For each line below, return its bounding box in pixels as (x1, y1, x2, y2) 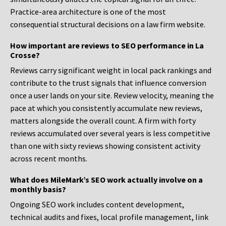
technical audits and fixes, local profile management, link (10, 212, 208, 222)
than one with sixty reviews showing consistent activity (10, 141, 200, 151)
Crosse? (10, 50, 40, 61)
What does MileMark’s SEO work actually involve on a (10, 175, 203, 185)
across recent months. (10, 153, 87, 164)
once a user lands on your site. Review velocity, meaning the (10, 90, 214, 101)
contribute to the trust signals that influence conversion (10, 78, 206, 88)
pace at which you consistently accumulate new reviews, (10, 103, 202, 114)
